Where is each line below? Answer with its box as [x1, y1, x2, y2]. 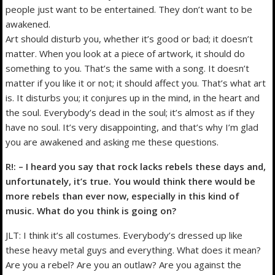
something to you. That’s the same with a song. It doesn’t [6, 61, 250, 74]
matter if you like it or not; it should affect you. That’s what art [6, 76, 266, 89]
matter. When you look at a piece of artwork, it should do [6, 47, 246, 60]
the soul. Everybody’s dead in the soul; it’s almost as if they [6, 106, 255, 118]
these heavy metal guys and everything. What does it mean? [6, 243, 261, 256]
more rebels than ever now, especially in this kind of [6, 189, 240, 202]
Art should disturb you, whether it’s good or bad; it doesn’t [6, 32, 254, 45]
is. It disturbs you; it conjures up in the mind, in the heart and [6, 91, 260, 104]
